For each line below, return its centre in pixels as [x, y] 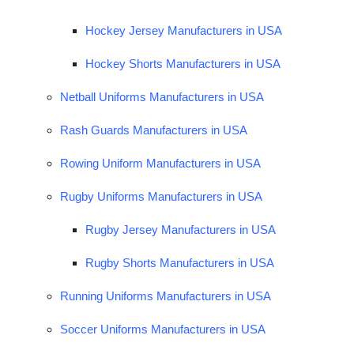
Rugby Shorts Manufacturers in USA [180, 262]
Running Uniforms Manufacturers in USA [166, 296]
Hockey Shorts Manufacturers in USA [183, 63]
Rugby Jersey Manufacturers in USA [181, 229]
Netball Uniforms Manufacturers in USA [162, 96]
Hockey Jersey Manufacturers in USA [184, 30]
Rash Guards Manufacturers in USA [154, 130]
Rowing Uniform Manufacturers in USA [160, 163]
